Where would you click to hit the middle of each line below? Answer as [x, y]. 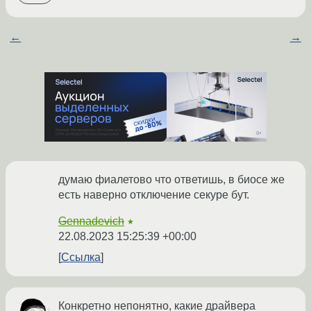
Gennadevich [91, 221]
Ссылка [81, 258]
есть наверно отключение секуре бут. [154, 195]
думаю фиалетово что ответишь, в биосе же [171, 180]
